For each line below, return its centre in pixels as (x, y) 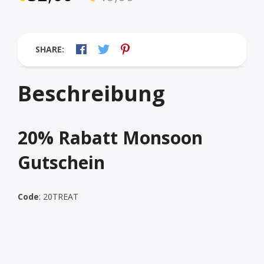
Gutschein (61, 162)
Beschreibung (91, 93)
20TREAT (61, 196)
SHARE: (50, 49)
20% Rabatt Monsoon (110, 137)
